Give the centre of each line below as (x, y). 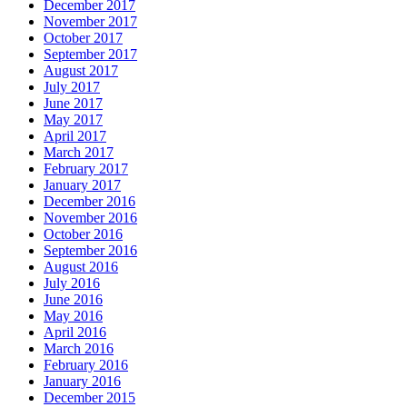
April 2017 (75, 135)
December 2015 (89, 397)
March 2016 (79, 348)
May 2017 (73, 119)
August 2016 (81, 266)
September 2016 (90, 250)
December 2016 (89, 201)
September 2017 (90, 54)
